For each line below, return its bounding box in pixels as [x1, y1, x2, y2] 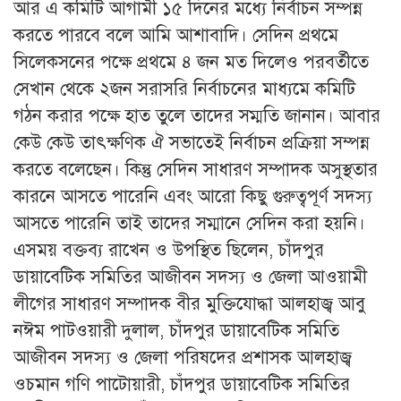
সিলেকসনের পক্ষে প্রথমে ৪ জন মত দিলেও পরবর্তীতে [13, 50, 369, 73]
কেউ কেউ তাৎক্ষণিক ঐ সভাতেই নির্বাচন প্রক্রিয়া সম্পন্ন [13, 131, 370, 154]
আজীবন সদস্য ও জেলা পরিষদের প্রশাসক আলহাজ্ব [13, 346, 352, 369]
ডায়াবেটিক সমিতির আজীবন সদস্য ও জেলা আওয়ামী [13, 265, 367, 288]
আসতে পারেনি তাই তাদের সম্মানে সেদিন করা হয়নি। [13, 211, 365, 235]
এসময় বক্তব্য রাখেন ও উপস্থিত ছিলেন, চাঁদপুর [13, 238, 324, 261]
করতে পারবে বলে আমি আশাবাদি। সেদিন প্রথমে [13, 23, 338, 47]
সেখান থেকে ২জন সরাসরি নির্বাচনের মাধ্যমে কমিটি [13, 77, 355, 100]
